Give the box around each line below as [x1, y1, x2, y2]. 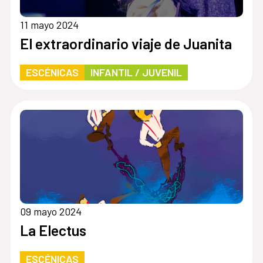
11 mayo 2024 [19, 18, 79, 32]
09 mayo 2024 [19, 204, 82, 218]
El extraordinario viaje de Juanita [19, 35, 232, 53]
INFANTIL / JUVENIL [90, 66, 182, 79]
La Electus [19, 221, 86, 239]
